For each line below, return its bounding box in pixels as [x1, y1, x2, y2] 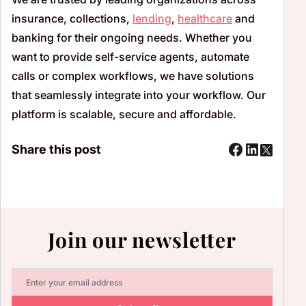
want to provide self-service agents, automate [12, 49, 249, 64]
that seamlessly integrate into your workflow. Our [12, 87, 266, 102]
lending [133, 11, 171, 25]
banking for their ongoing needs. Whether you [12, 30, 252, 44]
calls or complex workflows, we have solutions [12, 68, 254, 83]
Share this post [12, 141, 101, 156]
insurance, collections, [12, 11, 133, 25]
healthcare [178, 11, 232, 25]
